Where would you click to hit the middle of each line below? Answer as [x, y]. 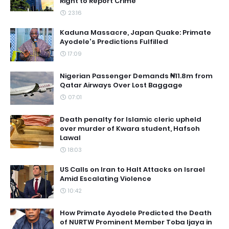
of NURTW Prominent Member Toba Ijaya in [136, 222]
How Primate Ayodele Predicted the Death [136, 213]
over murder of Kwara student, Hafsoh [130, 129]
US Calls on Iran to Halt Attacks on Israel [132, 170]
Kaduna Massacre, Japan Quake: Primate [135, 33]
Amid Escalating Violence [106, 179]
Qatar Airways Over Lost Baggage [121, 85]
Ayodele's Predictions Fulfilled [114, 42]
